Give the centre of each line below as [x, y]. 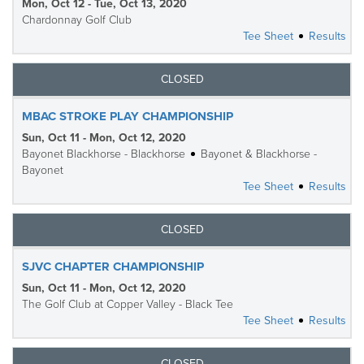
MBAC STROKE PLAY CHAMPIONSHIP [128, 116]
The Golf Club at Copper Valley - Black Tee [128, 304]
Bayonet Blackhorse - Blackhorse [104, 154]
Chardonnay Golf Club [77, 20]
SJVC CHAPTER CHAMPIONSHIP [113, 266]
